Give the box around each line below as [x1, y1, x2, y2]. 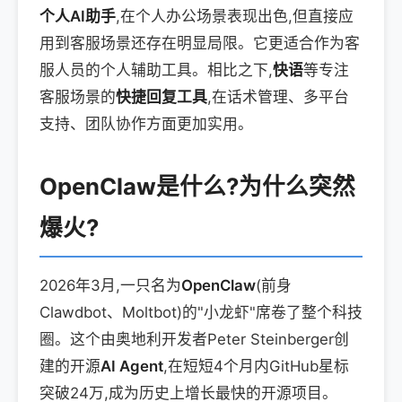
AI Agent [100, 357, 163, 375]
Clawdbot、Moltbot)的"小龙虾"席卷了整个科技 [39, 303, 363, 321]
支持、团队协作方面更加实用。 [39, 115, 253, 133]
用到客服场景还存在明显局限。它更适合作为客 [39, 34, 360, 52]
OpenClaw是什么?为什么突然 [39, 172, 355, 200]
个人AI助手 [39, 7, 116, 25]
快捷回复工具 [116, 88, 207, 106]
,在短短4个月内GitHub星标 [163, 357, 349, 375]
